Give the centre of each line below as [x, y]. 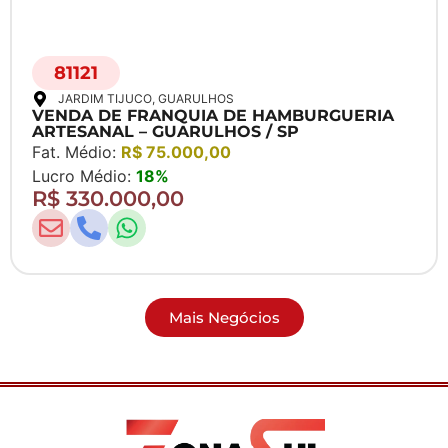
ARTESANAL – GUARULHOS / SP [165, 132]
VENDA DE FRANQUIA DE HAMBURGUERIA [213, 116]
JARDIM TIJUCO [105, 99]
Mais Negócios [224, 318]
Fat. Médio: [76, 152]
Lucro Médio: [84, 176]
